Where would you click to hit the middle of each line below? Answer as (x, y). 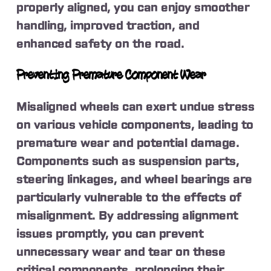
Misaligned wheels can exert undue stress (135, 107)
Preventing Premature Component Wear (111, 75)
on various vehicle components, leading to (135, 125)
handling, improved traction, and (108, 26)
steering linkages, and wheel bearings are (134, 179)
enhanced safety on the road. (100, 44)
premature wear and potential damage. (128, 143)
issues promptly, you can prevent (110, 234)
